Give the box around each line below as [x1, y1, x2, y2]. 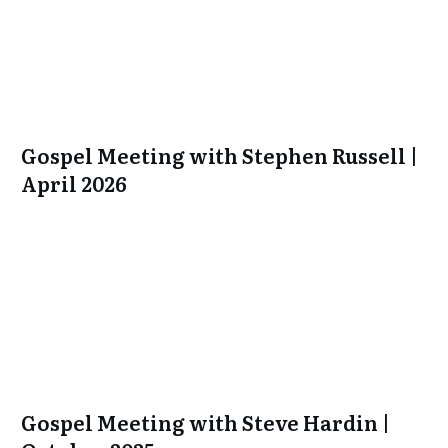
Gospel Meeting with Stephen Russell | [21, 139, 418, 170]
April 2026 [21, 167, 127, 198]
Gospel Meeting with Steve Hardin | [21, 406, 390, 437]
